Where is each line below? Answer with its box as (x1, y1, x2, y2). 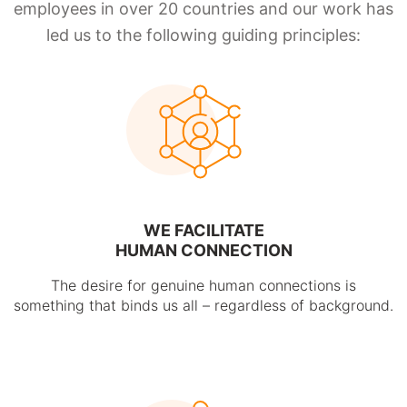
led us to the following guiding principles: (46, 25, 361, 45)
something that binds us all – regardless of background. (14, 295, 393, 314)
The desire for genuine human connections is (51, 275, 356, 294)
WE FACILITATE (143, 220, 264, 240)
